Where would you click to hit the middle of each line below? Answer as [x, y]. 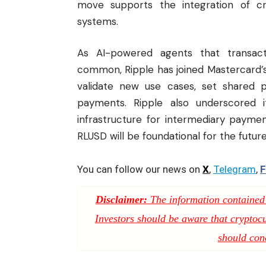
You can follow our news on [140, 169]
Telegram [235, 169]
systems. [98, 21]
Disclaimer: [121, 199]
